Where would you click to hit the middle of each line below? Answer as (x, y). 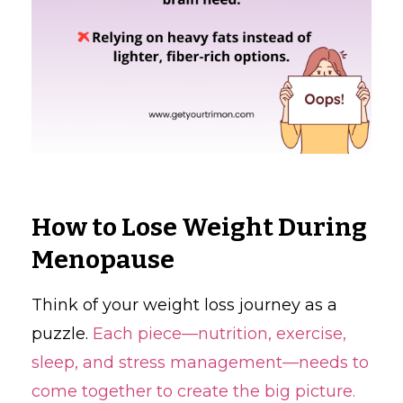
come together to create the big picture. (193, 391)
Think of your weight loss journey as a (184, 304)
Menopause (103, 259)
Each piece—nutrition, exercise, (219, 333)
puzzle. (62, 333)
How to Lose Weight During (199, 227)
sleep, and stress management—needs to (200, 362)
